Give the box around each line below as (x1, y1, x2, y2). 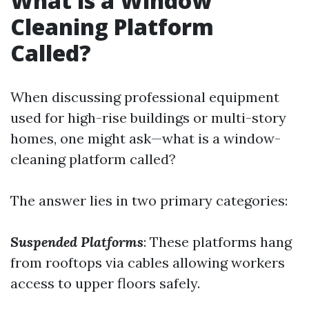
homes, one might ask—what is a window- (10, 130, 281, 147)
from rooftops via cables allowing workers (10, 254, 285, 271)
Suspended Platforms (10, 233, 143, 250)
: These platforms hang (143, 233, 292, 250)
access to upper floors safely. (10, 275, 200, 292)
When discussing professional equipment (10, 88, 279, 106)
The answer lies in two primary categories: (10, 192, 288, 209)
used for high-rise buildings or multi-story (10, 109, 286, 126)
